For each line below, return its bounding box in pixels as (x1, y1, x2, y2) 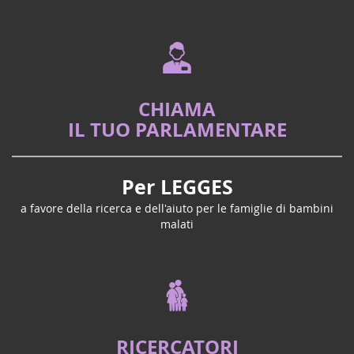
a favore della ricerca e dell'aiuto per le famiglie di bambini (21, 201, 333, 217)
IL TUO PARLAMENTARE (67, 116, 287, 144)
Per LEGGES (121, 173, 233, 201)
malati (160, 217, 194, 232)
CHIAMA (138, 96, 216, 123)
